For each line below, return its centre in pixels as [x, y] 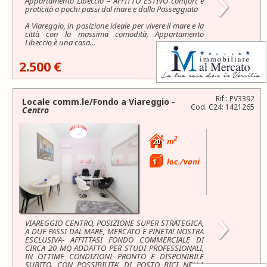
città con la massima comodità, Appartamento [114, 34]
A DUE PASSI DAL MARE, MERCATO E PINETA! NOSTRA [114, 231]
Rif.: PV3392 [235, 98]
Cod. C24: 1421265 [223, 107]
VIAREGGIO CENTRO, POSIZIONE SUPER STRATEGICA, [114, 223]
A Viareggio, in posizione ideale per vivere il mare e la [114, 25]
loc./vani [182, 161]
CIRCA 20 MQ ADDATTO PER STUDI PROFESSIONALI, [114, 248]
